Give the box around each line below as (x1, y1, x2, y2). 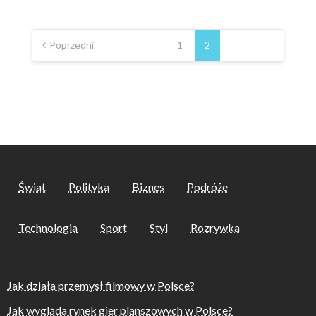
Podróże (187, 179, 228, 193)
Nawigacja (30, 18, 97, 36)
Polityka (68, 179, 109, 193)
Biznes (132, 179, 164, 193)
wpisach (30, 58, 82, 75)
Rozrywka (190, 221, 240, 235)
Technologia (18, 221, 78, 235)
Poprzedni (49, 39, 94, 51)
